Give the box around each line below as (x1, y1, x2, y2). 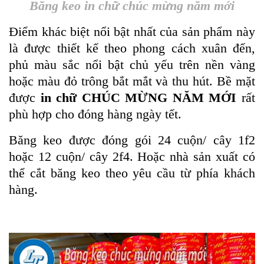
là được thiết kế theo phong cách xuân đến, (9, 40, 255, 55)
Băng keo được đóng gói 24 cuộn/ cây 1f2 (9, 132, 255, 147)
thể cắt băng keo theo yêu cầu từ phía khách (9, 165, 255, 180)
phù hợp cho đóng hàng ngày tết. (9, 106, 181, 121)
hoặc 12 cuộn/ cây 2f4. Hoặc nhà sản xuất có (9, 148, 255, 164)
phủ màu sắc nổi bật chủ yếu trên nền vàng (9, 57, 255, 72)
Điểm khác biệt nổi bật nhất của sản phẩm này (9, 24, 255, 39)
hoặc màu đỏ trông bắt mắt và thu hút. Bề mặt (9, 73, 255, 88)
